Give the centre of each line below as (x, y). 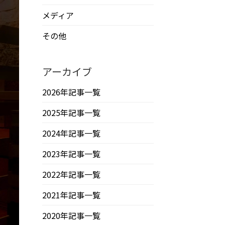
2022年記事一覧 (71, 174)
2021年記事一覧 (71, 195)
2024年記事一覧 (71, 133)
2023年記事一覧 (71, 154)
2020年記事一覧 (71, 215)
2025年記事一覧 (71, 113)
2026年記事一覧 (71, 92)
